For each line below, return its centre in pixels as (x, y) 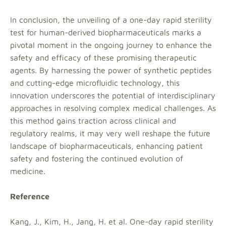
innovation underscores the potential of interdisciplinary (113, 95)
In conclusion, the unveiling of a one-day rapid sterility (111, 20)
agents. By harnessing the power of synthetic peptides (111, 70)
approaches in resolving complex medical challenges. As (113, 108)
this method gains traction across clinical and (93, 121)
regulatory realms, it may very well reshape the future (110, 133)
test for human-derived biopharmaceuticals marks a (106, 32)
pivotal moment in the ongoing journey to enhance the (111, 45)
